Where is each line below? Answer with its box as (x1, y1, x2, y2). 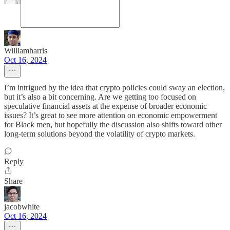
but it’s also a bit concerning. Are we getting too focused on (4, 92, 196, 101)
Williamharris (4, 46, 47, 55)
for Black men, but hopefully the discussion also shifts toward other (4, 120, 222, 129)
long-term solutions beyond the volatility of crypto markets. (4, 129, 195, 138)
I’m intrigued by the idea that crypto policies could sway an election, (4, 83, 225, 92)
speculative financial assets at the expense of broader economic (4, 102, 207, 110)
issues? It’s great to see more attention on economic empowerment (4, 111, 217, 120)
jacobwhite (4, 202, 40, 211)
